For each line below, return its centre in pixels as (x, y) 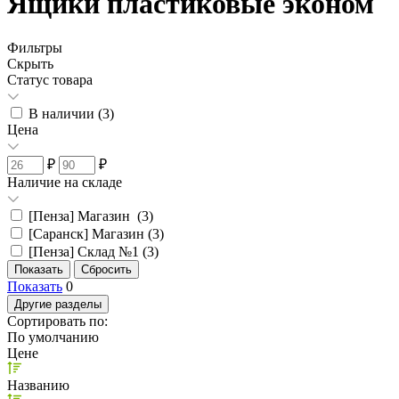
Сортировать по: (57, 321)
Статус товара (50, 79)
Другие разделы (58, 304)
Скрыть (30, 63)
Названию (38, 385)
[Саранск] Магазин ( (90, 233)
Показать (35, 286)
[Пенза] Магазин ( (85, 216)
